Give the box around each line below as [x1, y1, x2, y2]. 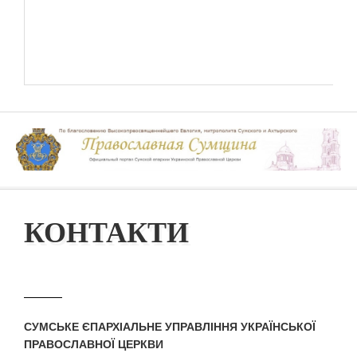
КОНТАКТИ [24, 217, 189, 249]
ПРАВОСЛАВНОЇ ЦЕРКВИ [24, 338, 163, 351]
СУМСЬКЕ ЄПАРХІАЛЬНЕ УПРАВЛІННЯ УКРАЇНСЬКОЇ [24, 320, 316, 334]
